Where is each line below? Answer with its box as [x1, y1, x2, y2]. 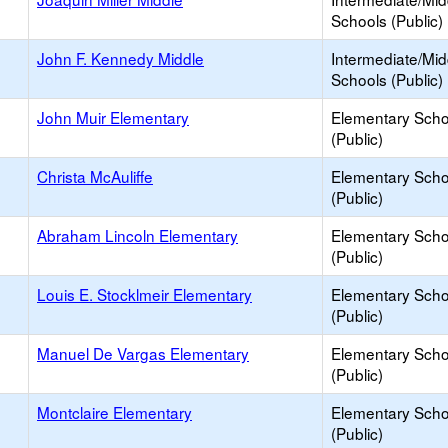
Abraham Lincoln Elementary [37, 224, 238, 246]
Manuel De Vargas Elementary [37, 342, 249, 364]
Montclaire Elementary [37, 401, 192, 423]
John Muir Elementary [37, 106, 189, 128]
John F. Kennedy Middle [37, 47, 204, 69]
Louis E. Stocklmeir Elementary [37, 283, 252, 305]
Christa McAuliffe [37, 165, 153, 187]
